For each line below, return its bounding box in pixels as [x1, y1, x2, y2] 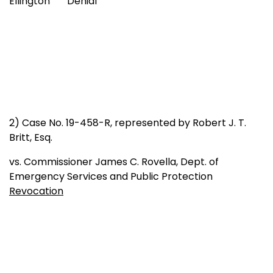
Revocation [9, 183, 63, 198]
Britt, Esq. [9, 130, 52, 144]
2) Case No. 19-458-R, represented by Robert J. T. [9, 115, 246, 130]
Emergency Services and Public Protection [9, 169, 220, 183]
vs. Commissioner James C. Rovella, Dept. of [9, 154, 219, 169]
